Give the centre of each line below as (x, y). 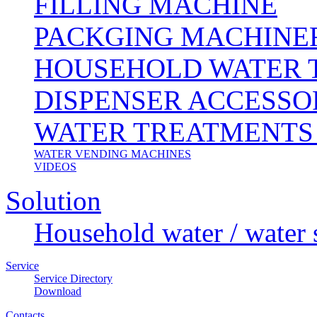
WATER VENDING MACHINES (113, 154)
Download (58, 291)
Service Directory (73, 278)
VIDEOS (55, 166)
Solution (53, 200)
